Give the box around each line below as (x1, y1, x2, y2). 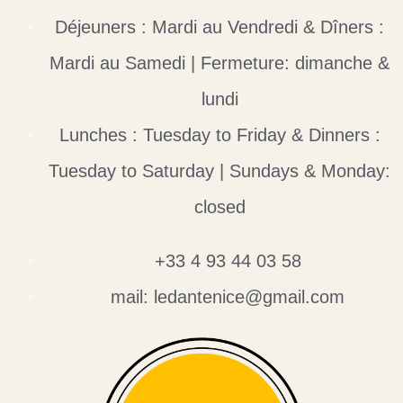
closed (193, 197, 246, 217)
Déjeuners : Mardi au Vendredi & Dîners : (55, 17, 384, 37)
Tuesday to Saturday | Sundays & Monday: (49, 161, 390, 181)
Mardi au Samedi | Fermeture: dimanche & (49, 53, 390, 73)
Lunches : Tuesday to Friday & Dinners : (58, 125, 381, 145)
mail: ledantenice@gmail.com (111, 287, 345, 307)
